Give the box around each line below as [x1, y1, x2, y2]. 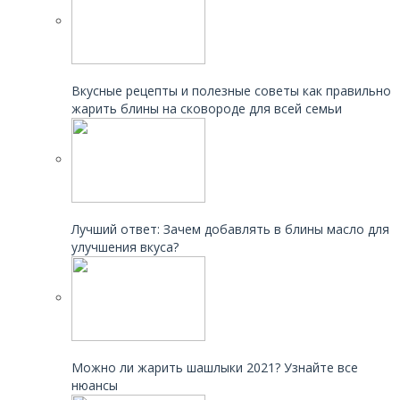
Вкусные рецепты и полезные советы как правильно [71, 82, 391, 100]
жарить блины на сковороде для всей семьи [71, 100, 342, 118]
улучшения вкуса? [71, 238, 179, 256]
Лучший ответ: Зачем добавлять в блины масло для [71, 221, 389, 238]
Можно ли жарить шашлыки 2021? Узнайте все [71, 359, 358, 377]
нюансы [71, 377, 118, 395]
